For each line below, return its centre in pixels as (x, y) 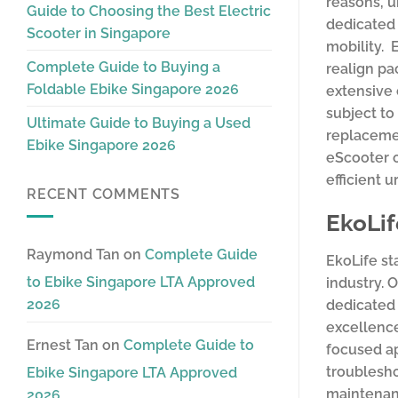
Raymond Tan (73, 255)
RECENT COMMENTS (103, 195)
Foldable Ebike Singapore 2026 (133, 90)
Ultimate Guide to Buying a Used (139, 123)
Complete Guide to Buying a (123, 68)
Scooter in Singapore (99, 34)
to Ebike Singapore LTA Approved (141, 282)
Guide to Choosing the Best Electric (149, 12)
